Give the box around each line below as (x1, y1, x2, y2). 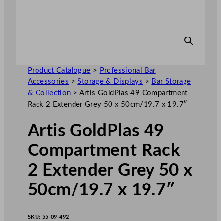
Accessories (28, 77, 69, 85)
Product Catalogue (28, 66, 91, 74)
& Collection (28, 89, 71, 97)
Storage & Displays (77, 77, 143, 85)
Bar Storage (151, 77, 191, 85)
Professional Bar (99, 66, 156, 74)
